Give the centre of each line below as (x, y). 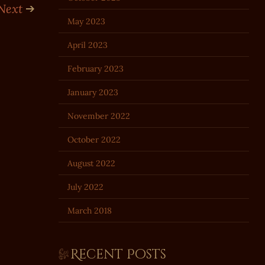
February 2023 (95, 68)
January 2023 (93, 92)
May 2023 (86, 21)
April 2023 (87, 45)
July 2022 (85, 187)
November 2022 (98, 116)
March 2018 (89, 210)
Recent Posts (118, 254)
